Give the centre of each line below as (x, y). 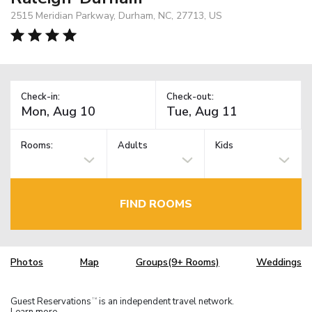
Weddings (279, 263)
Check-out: (190, 96)
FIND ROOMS (156, 204)
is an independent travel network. (165, 301)
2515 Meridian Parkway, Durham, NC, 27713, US (116, 15)
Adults (133, 146)
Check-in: (40, 96)
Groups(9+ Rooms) (178, 263)
